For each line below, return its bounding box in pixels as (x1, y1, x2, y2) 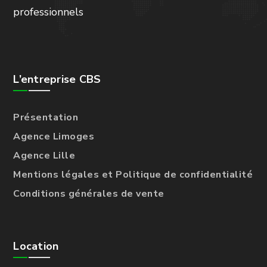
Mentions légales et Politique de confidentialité (13, 167, 253, 181)
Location (13, 238, 59, 253)
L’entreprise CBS (13, 72, 101, 86)
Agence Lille (13, 148, 76, 162)
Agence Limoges (13, 129, 95, 143)
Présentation (13, 110, 79, 124)
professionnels (13, 4, 87, 19)
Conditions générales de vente (13, 187, 164, 200)
